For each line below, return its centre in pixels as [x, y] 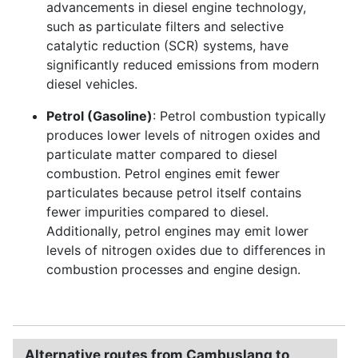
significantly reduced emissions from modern [183, 64]
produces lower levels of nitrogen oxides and [183, 135]
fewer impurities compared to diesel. [157, 211]
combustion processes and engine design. [173, 269]
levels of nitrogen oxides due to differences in [186, 250]
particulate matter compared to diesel [162, 154]
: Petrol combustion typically [239, 115]
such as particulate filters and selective [165, 26]
